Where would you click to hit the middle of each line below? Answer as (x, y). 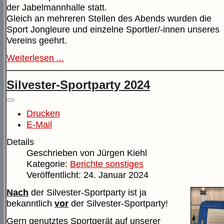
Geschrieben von (62, 153)
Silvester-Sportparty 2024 (78, 84)
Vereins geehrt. (37, 41)
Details (20, 142)
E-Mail (39, 124)
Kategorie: (48, 164)
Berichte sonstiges (107, 164)
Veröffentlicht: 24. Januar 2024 (87, 175)
